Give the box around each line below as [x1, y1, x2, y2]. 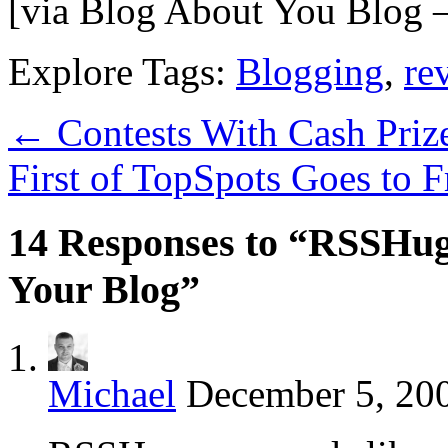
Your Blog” [8, 266, 200, 312]
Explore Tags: [8, 49, 236, 93]
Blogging [236, 49, 384, 93]
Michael [48, 372, 176, 416]
